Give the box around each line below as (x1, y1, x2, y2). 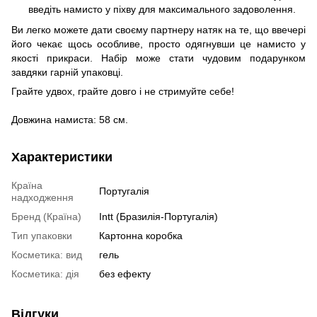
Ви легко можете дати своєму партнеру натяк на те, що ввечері (11, 23, 306, 35)
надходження (11, 191, 74, 203)
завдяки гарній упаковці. (11, 66, 123, 78)
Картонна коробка (99, 229, 183, 241)
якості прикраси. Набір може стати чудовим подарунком (11, 52, 306, 64)
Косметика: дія (11, 267, 79, 279)
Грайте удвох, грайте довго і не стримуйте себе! (11, 85, 234, 97)
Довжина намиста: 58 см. (11, 113, 128, 125)
